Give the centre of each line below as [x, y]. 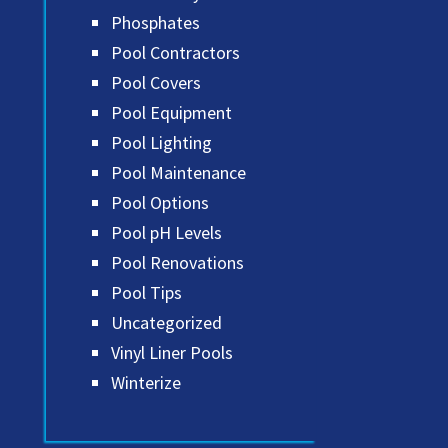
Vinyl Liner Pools [172, 353]
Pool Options [160, 203]
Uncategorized [166, 323]
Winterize [146, 383]
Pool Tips [146, 293]
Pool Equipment [171, 113]
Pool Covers [156, 83]
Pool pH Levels [166, 233]
